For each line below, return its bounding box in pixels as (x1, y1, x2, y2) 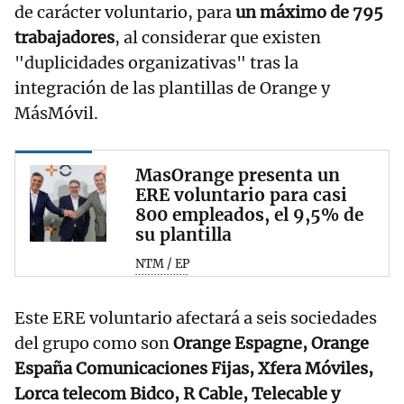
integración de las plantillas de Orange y (14, 78, 330, 99)
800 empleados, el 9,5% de (135, 204, 363, 226)
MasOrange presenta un (135, 164, 340, 187)
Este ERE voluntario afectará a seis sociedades (14, 307, 377, 328)
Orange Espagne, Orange (173, 332, 369, 353)
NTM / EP (135, 256, 189, 272)
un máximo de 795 (235, 2, 383, 23)
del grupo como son (14, 332, 173, 353)
